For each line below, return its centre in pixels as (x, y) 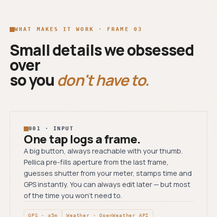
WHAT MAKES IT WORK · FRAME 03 (78, 29)
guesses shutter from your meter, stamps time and (108, 173)
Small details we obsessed (102, 50)
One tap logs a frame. (82, 139)
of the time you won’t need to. (73, 196)
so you (33, 80)
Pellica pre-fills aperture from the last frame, (96, 162)
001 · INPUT (51, 129)
